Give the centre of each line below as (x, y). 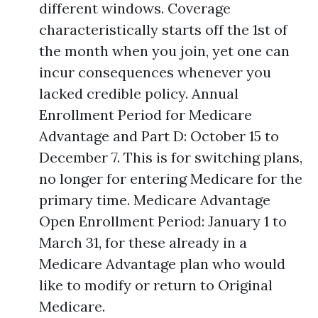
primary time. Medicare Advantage (155, 200)
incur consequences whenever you (155, 72)
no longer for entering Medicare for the (171, 179)
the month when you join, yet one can (164, 51)
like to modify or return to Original (156, 285)
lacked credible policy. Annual (139, 93)
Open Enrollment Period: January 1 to (163, 221)
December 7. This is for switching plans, (171, 157)
